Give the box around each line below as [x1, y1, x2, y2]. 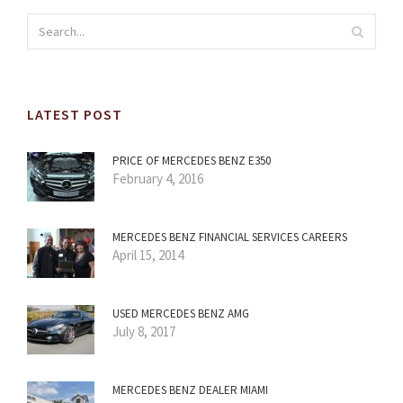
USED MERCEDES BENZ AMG [112, 306, 249, 322]
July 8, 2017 [112, 323, 175, 341]
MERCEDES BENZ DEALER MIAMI [112, 382, 268, 399]
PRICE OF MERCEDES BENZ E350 [112, 153, 271, 169]
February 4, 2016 [112, 170, 203, 188]
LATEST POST [27, 105, 122, 124]
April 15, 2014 [112, 246, 184, 264]
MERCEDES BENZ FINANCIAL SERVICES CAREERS [112, 229, 347, 246]
